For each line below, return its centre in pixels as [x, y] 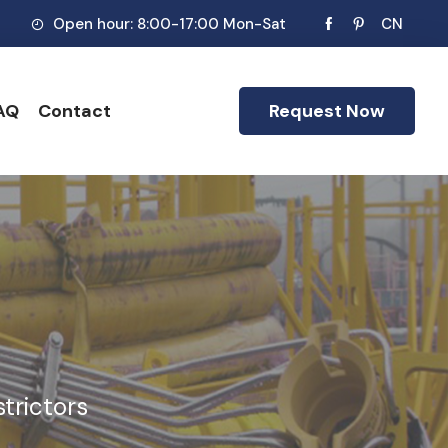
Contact [74, 111]
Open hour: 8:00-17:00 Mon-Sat [167, 24]
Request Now [327, 111]
